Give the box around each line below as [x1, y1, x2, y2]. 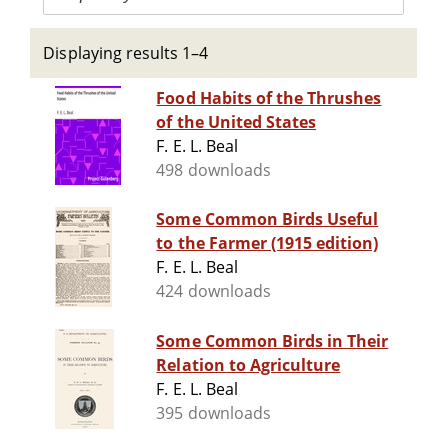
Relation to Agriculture [156, 354, 341, 377]
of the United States [156, 111, 317, 134]
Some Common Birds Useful [156, 208, 379, 231]
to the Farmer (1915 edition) [156, 232, 379, 255]
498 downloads [156, 159, 271, 182]
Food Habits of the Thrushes [156, 87, 382, 110]
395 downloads [156, 402, 271, 425]
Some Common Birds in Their [156, 330, 389, 353]
